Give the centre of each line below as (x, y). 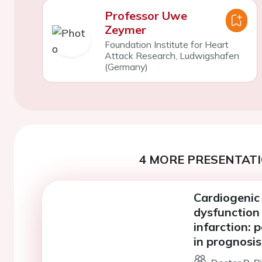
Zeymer (125, 30)
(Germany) (126, 67)
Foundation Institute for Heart (166, 44)
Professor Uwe (146, 15)
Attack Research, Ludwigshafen (172, 56)
